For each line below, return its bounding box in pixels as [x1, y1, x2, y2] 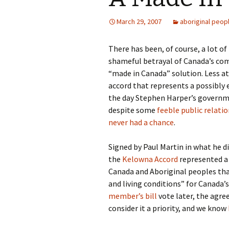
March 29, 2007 [117, 17, 162, 26]
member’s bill [108, 191, 157, 201]
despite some [108, 105, 157, 115]
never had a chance [108, 117, 174, 127]
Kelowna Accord [122, 154, 178, 164]
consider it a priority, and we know [108, 203, 228, 213]
